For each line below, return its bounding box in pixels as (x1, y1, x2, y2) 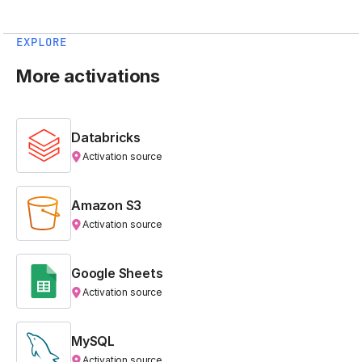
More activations (16, 65, 160, 86)
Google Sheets (71, 264, 163, 281)
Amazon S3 (71, 196, 142, 213)
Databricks (71, 128, 141, 145)
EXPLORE (16, 34, 67, 49)
